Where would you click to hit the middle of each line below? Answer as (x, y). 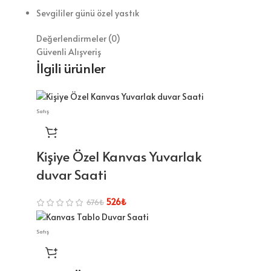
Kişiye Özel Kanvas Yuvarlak (119, 156)
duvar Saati (71, 174)
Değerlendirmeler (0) (78, 38)
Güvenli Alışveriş (69, 51)
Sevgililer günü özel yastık (88, 13)
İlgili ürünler (71, 67)
